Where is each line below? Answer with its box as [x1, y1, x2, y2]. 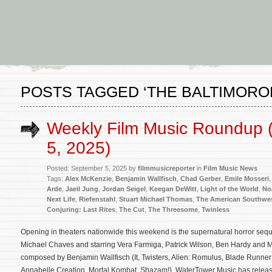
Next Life [47, 195, 75, 203]
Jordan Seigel [102, 185, 146, 192]
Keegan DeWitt [149, 185, 197, 192]
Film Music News [203, 165, 257, 172]
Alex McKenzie [65, 175, 112, 182]
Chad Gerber [180, 175, 221, 182]
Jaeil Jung [66, 185, 98, 192]
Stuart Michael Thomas [119, 195, 192, 203]
